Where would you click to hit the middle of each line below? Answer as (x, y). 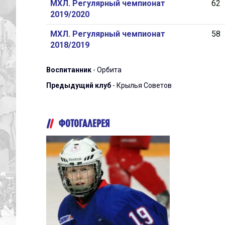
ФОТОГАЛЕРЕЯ (84, 123)
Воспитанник (69, 70)
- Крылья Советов (141, 85)
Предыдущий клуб (79, 85)
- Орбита (106, 70)
